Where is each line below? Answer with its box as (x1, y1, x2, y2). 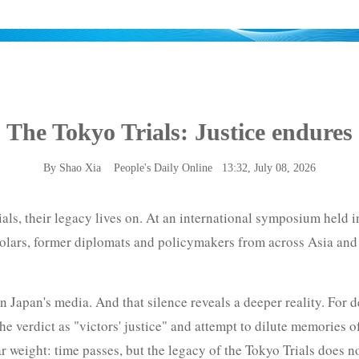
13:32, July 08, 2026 (212, 162, 316, 174)
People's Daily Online (114, 162, 212, 174)
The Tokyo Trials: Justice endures (6, 119, 353, 145)
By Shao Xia (43, 162, 114, 174)
